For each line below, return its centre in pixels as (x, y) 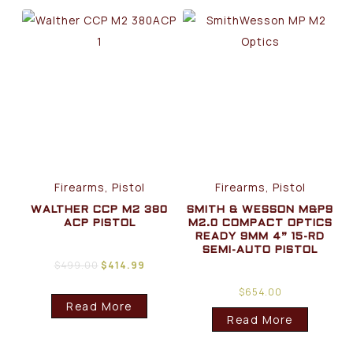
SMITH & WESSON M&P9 (260, 210)
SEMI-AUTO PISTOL (260, 250)
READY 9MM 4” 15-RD (260, 236)
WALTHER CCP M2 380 (100, 210)
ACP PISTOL (99, 223)
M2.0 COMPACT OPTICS (260, 223)
